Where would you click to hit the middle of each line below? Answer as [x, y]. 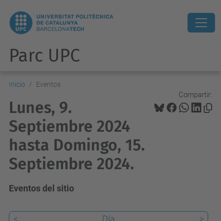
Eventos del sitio [41, 188]
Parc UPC [44, 56]
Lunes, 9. [40, 108]
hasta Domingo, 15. [77, 145]
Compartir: [195, 94]
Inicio [17, 84]
